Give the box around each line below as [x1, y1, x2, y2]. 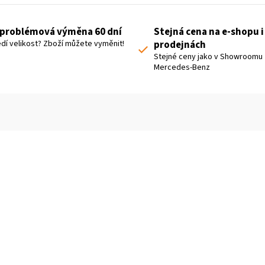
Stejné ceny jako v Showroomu [154, 51, 263, 63]
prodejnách [154, 38, 206, 53]
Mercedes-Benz [154, 62, 210, 74]
